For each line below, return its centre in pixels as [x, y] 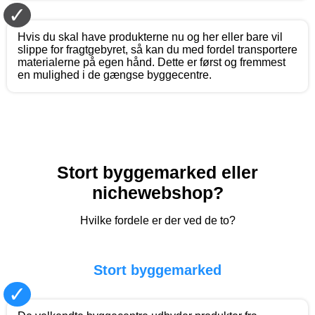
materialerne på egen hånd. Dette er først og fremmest [152, 62]
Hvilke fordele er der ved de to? [157, 220]
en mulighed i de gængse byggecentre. [115, 75]
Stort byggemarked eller [157, 172]
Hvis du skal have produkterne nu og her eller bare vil [150, 37]
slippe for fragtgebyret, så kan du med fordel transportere [157, 49]
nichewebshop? [157, 192]
